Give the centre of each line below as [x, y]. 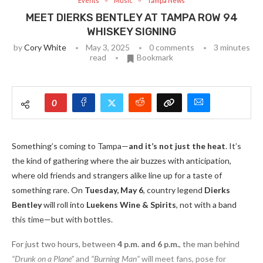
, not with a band [206, 205]
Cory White [45, 48]
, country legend [174, 190]
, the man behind [209, 244]
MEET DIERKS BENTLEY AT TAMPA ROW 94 [131, 18]
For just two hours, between [65, 244]
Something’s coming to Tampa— [70, 146]
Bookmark [155, 58]
